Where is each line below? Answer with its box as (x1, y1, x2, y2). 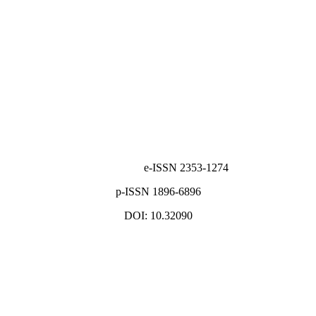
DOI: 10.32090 (123, 209, 193, 221)
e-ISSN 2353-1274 (144, 161, 229, 174)
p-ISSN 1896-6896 (115, 185, 201, 197)
